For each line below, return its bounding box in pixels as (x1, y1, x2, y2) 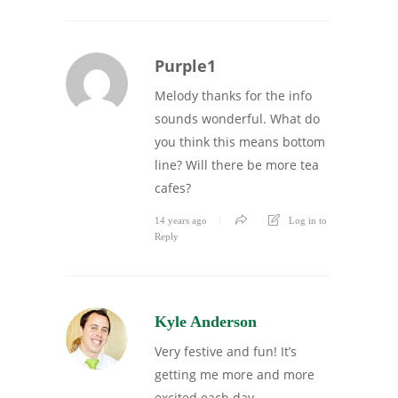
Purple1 (155, 54, 216, 76)
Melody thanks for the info (155, 86, 312, 104)
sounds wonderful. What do (155, 109, 320, 127)
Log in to (289, 214, 327, 226)
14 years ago (155, 214, 207, 226)
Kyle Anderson (155, 312, 257, 330)
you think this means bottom (155, 132, 325, 150)
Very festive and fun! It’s (155, 342, 297, 360)
